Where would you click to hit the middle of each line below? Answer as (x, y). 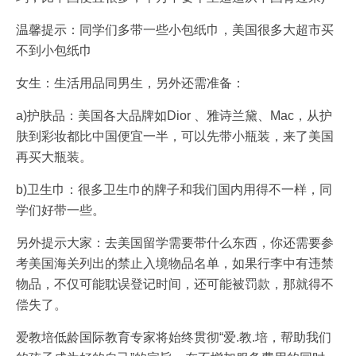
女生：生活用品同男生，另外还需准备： (130, 83)
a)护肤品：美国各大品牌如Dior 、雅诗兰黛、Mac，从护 (174, 116)
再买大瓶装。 (54, 157)
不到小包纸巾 (54, 50)
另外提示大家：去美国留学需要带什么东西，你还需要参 (175, 243)
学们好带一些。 (60, 210)
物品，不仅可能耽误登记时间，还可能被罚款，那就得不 (175, 284)
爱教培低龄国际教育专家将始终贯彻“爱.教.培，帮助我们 (174, 337)
